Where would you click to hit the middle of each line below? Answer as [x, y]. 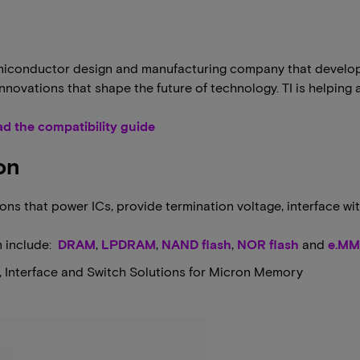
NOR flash [268, 244]
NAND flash [196, 244]
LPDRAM [129, 244]
